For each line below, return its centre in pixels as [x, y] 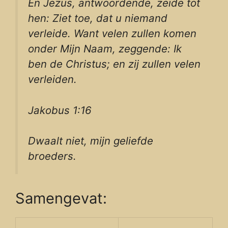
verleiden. [52, 79]
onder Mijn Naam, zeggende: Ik [105, 49]
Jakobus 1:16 [60, 110]
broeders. [52, 156]
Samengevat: [61, 198]
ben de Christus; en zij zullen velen [114, 64]
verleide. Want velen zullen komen [112, 34]
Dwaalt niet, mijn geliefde [91, 141]
